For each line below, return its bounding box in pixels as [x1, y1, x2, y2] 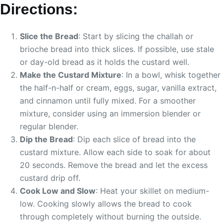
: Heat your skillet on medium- [96, 185, 209, 196]
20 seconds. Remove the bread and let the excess [20, 160, 208, 170]
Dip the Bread [20, 134, 73, 144]
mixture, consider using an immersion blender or [20, 108, 201, 118]
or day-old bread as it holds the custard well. [20, 56, 189, 67]
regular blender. [20, 121, 78, 131]
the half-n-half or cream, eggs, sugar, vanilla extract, [20, 82, 217, 93]
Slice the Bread [20, 31, 78, 41]
